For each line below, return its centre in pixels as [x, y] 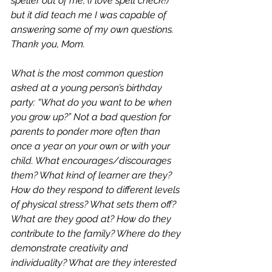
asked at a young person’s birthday [88, 88]
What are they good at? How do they [92, 219]
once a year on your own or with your [92, 146]
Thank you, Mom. [49, 44]
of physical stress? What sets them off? [95, 204]
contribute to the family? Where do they [97, 233]
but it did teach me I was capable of [90, 15]
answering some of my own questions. [93, 29]
